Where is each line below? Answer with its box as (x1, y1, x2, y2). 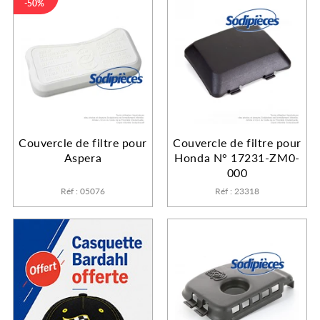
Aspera (64, 149, 102, 166)
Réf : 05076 (61, 184, 105, 197)
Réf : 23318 (215, 184, 259, 197)
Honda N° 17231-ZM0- (174, 149, 300, 166)
